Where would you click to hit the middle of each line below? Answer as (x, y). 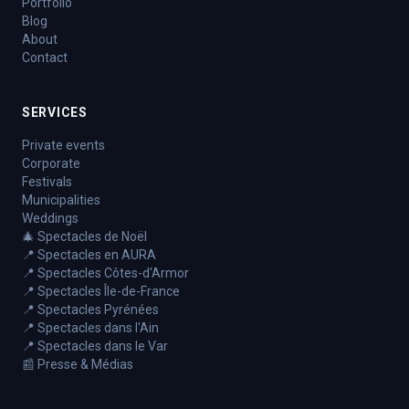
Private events (63, 145)
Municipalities (61, 200)
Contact (45, 58)
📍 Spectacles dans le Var (95, 346)
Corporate (51, 163)
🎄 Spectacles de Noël (84, 236)
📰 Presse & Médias (78, 364)
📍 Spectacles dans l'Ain (90, 328)
